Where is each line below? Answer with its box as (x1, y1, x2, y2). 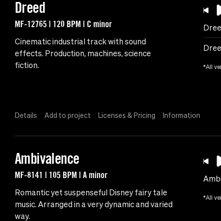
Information (163, 111, 200, 120)
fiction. (15, 61, 39, 70)
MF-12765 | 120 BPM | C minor (15, 18, 112, 30)
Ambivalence (15, 149, 79, 168)
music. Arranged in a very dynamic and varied (15, 200, 173, 209)
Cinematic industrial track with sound (15, 37, 146, 46)
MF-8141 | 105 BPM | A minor (15, 169, 108, 181)
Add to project (44, 111, 91, 120)
